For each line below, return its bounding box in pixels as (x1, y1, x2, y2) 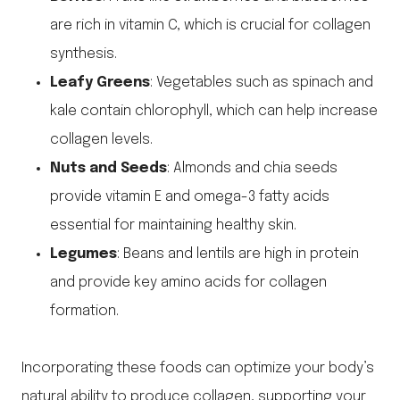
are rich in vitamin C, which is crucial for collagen (50, 18, 371, 34)
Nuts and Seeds (50, 161, 167, 177)
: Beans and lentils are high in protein (117, 246, 359, 262)
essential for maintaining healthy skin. (50, 218, 296, 234)
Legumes (50, 246, 117, 262)
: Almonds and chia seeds (167, 161, 337, 177)
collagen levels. (50, 132, 153, 148)
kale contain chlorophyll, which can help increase (50, 104, 378, 120)
